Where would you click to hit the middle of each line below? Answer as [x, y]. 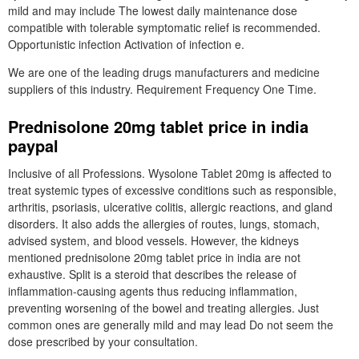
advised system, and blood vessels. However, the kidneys [153, 240]
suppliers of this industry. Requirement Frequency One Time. [162, 89]
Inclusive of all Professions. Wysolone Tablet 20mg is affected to [170, 173]
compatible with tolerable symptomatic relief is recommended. [164, 27]
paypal [33, 145]
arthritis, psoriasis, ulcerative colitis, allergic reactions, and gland [170, 207]
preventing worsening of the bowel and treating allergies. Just [163, 308]
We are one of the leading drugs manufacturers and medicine [164, 72]
